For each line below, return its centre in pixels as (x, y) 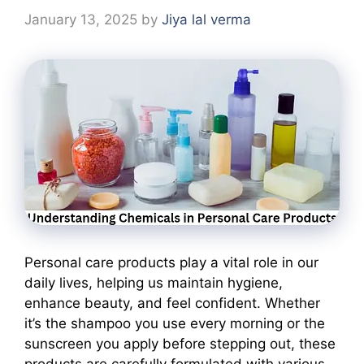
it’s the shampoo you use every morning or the (175, 323)
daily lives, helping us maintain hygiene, (154, 282)
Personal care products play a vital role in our (171, 262)
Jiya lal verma (206, 19)
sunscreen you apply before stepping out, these (180, 343)
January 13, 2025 (81, 19)
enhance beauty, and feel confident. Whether (172, 303)
